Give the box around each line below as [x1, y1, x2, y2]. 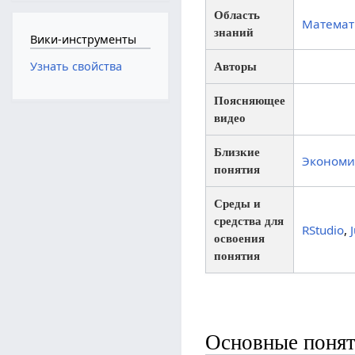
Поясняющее [214, 94, 286, 108]
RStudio [302, 222, 345, 239]
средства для [214, 214, 284, 228]
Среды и [214, 197, 261, 211]
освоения [214, 231, 265, 246]
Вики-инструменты [29, 31, 136, 47]
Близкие [214, 145, 261, 159]
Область [214, 8, 261, 22]
